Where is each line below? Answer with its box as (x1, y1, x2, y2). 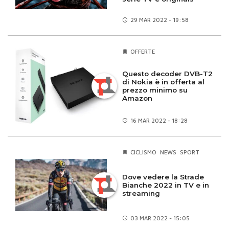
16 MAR (130, 117, 151, 124)
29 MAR (130, 16, 152, 24)
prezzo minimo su (122, 86, 188, 95)
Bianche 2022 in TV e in (122, 180, 209, 189)
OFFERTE (130, 48, 155, 55)
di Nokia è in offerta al (122, 78, 204, 86)
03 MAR (130, 214, 153, 221)
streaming (122, 189, 160, 197)
